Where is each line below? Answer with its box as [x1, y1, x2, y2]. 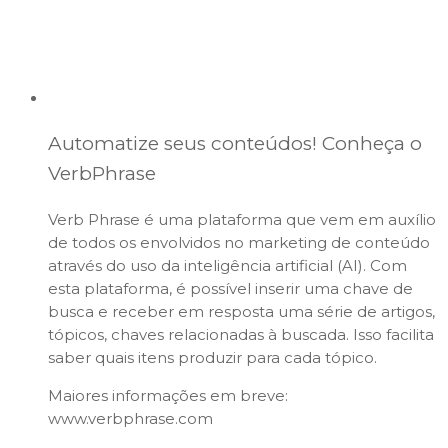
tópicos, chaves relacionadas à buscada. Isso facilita [48, 325, 434, 345]
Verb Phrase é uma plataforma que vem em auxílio [48, 210, 436, 230]
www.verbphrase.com [48, 409, 213, 429]
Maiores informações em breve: [48, 386, 288, 406]
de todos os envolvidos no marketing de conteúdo [48, 233, 430, 253]
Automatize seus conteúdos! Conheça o [48, 132, 422, 156]
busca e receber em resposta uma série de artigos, [48, 302, 435, 322]
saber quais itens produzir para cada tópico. [48, 348, 377, 368]
